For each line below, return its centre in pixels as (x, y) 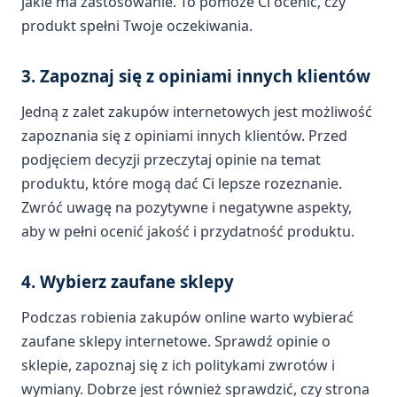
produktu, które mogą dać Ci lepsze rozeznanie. (182, 183)
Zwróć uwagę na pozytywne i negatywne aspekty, (187, 207)
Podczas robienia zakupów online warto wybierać (187, 317)
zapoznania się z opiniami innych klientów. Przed (184, 135)
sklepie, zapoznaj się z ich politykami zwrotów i (178, 365)
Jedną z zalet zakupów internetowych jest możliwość (197, 111)
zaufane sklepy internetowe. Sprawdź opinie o (176, 341)
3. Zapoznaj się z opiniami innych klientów (196, 75)
